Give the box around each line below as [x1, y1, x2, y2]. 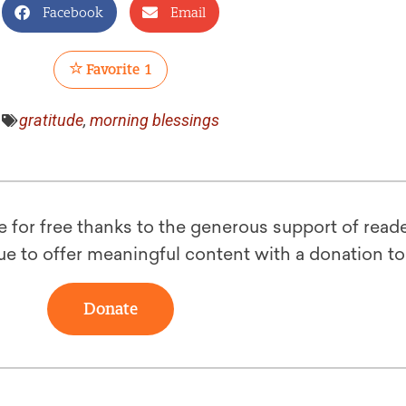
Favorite [83, 61, 140, 78]
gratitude [19, 111, 83, 130]
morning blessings [90, 111, 219, 130]
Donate [83, 298, 138, 319]
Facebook [43, 4, 103, 21]
